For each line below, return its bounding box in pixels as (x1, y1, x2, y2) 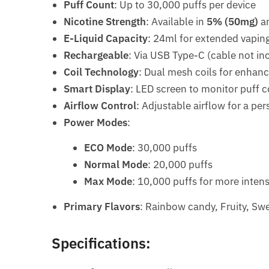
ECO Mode (84, 141, 133, 155)
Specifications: (52, 234, 151, 253)
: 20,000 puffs (148, 158, 213, 172)
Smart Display (64, 82, 131, 96)
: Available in (146, 15, 207, 29)
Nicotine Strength (64, 15, 147, 29)
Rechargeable (64, 49, 129, 62)
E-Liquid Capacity (64, 32, 148, 46)
